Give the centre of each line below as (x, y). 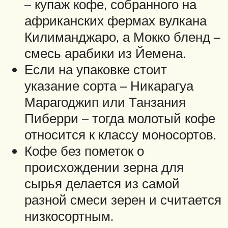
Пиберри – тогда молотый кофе (120, 118)
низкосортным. (69, 216)
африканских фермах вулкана (116, 20)
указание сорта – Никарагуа (109, 85)
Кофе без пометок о (84, 150)
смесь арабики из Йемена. (105, 53)
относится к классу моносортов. (120, 134)
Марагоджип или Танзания (105, 102)
